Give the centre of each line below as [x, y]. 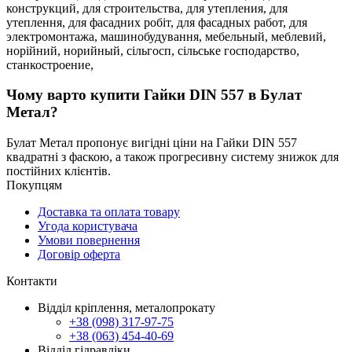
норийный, [95, 50]
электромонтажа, [53, 36]
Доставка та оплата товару [109, 211]
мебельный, [238, 36]
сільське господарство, [238, 50]
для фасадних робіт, [123, 22]
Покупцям [34, 185]
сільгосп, [152, 50]
